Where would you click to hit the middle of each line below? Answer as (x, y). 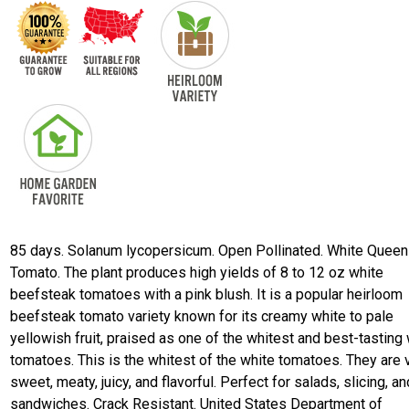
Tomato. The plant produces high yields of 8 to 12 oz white (197, 273)
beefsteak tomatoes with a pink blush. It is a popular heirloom (207, 294)
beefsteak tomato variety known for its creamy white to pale (202, 316)
